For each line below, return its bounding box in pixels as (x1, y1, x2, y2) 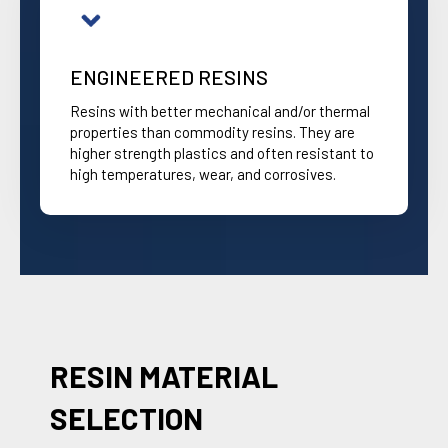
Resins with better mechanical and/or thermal (70, 101, 370, 120)
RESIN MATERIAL (50, 357, 278, 394)
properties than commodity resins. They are (70, 122, 355, 141)
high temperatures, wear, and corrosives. (70, 164, 336, 183)
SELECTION (50, 399, 203, 436)
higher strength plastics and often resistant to (70, 143, 374, 162)
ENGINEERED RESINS (70, 64, 268, 89)
